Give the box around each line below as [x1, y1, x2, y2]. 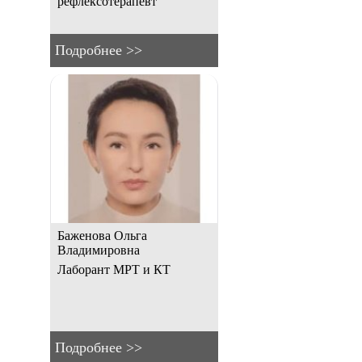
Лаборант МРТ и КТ [57, 262, 170, 276]
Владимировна [57, 242, 140, 257]
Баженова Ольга [57, 228, 147, 242]
